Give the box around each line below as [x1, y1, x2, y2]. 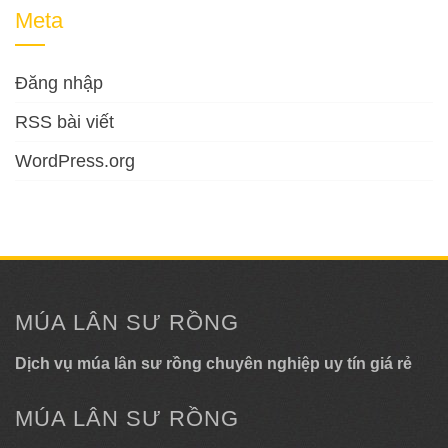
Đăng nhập [15, 73, 103, 93]
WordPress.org [15, 151, 135, 171]
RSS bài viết [15, 112, 114, 132]
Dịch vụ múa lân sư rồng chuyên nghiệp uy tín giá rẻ [15, 355, 412, 372]
